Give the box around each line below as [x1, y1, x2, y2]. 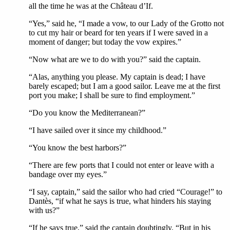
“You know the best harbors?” [29, 143, 126, 152]
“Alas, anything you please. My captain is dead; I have [29, 72, 205, 81]
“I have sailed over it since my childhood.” [29, 126, 166, 135]
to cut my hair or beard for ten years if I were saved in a [29, 28, 208, 37]
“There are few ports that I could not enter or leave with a [29, 161, 214, 169]
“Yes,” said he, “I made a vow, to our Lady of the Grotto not [29, 19, 224, 28]
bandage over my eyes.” [29, 170, 107, 179]
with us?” [29, 206, 60, 215]
